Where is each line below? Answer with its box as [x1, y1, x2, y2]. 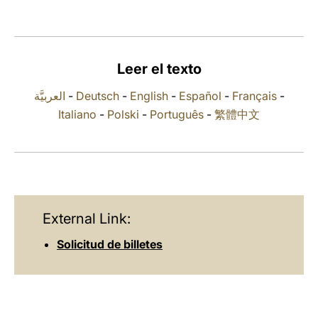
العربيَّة [33, 89, 65, 103]
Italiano [58, 107, 97, 121]
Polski [107, 107, 139, 121]
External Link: [43, 210, 131, 227]
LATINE [225, 17, 262, 31]
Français [231, 89, 277, 103]
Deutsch [75, 89, 119, 103]
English [129, 89, 168, 103]
